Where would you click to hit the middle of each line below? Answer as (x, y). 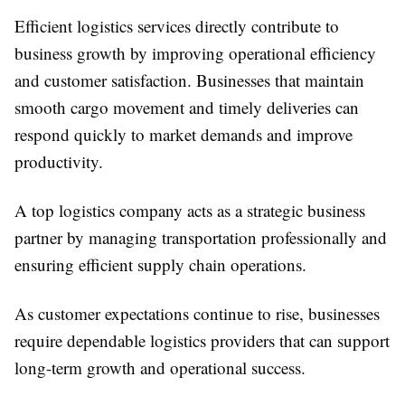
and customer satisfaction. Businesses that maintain (189, 80)
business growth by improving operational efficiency (195, 53)
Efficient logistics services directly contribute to (177, 26)
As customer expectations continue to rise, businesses (197, 314)
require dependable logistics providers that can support (202, 341)
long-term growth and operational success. (160, 368)
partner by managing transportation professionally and (201, 238)
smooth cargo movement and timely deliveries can (187, 108)
